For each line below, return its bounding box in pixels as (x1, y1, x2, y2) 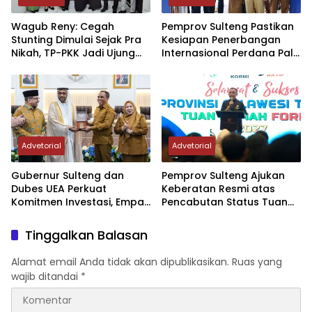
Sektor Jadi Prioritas (11, 208, 113, 222)
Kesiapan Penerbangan (162, 33, 281, 47)
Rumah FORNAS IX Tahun (162, 208, 286, 222)
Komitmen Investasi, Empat (11, 194, 148, 209)
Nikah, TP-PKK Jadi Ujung (11, 46, 135, 61)
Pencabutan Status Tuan (162, 194, 288, 209)
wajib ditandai (11, 269, 81, 283)
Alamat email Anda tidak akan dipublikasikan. (11, 254, 229, 269)
